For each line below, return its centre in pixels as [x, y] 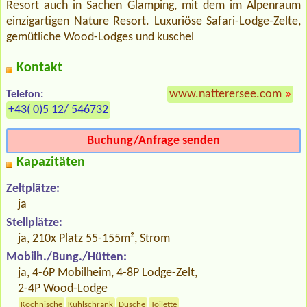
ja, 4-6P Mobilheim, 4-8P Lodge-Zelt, [108, 273]
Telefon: [25, 95]
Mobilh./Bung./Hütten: [66, 258]
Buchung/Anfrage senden [153, 141]
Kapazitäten [51, 163]
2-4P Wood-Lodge [63, 289]
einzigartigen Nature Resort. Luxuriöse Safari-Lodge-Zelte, [153, 22]
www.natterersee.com [225, 95]
